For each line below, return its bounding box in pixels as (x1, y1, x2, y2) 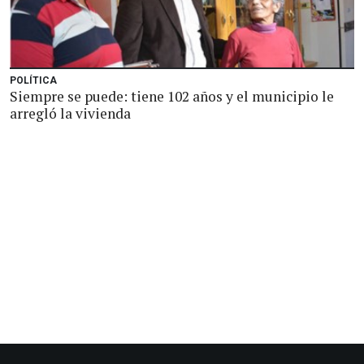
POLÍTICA (10, 75, 57, 86)
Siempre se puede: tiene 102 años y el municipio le (10, 87, 334, 106)
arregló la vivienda (10, 104, 131, 123)
